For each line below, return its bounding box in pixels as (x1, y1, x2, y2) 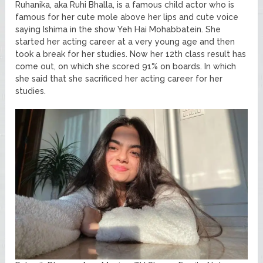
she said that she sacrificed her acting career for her (15, 73, 223, 83)
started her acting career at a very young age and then (15, 36, 235, 46)
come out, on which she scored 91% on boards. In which (15, 61, 237, 71)
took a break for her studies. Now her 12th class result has (15, 49, 247, 59)
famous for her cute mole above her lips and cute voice (15, 12, 239, 22)
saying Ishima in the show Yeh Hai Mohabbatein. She (15, 24, 221, 34)
